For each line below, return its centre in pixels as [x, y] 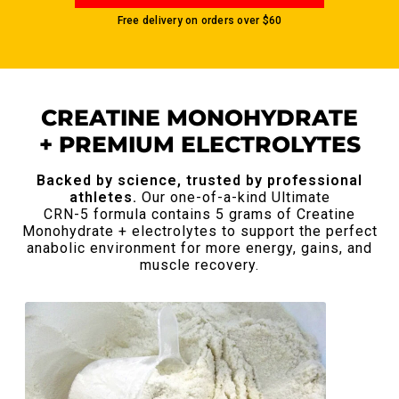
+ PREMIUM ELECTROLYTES [199, 144]
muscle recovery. [199, 265]
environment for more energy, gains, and [231, 248]
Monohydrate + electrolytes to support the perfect [199, 231]
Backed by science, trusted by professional [199, 180]
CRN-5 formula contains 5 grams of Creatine [199, 214]
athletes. [103, 197]
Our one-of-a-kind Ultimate [233, 197]
